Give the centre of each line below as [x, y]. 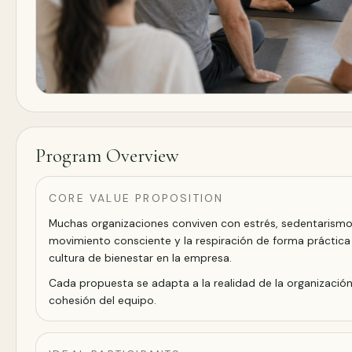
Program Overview [107, 155]
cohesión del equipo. [103, 300]
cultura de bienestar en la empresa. [140, 257]
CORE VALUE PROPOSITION [136, 198]
